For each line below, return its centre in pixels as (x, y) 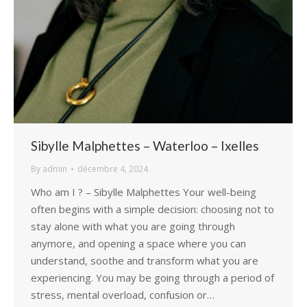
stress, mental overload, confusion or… (123, 295)
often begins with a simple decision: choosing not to (152, 209)
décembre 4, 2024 (113, 169)
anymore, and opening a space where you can (138, 244)
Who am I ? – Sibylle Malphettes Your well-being (144, 192)
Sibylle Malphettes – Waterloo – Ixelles (145, 146)
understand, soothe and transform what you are (145, 261)
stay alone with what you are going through (133, 226)
